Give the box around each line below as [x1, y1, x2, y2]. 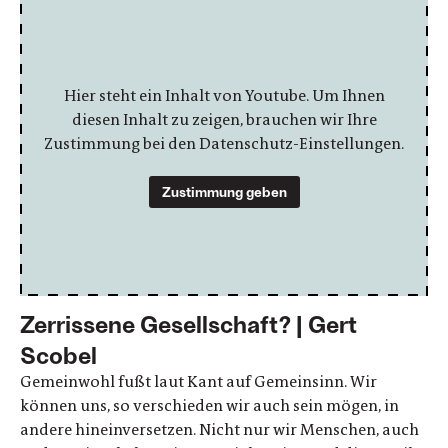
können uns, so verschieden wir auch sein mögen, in [20, 394, 399, 416]
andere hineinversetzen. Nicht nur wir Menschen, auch [20, 418, 419, 440]
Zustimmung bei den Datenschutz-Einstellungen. [44, 132, 404, 154]
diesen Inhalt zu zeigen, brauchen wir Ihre [71, 108, 377, 130]
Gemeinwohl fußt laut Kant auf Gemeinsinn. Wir [20, 370, 377, 392]
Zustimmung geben [161, 182, 287, 200]
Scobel [20, 339, 97, 369]
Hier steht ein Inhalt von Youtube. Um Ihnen [63, 84, 385, 106]
